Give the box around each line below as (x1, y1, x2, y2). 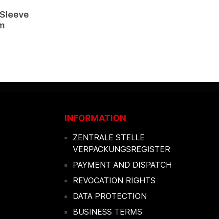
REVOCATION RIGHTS (73, 175, 155, 185)
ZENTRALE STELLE (73, 132, 145, 142)
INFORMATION (65, 113, 126, 123)
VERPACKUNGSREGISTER (73, 144, 170, 154)
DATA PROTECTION (73, 191, 147, 201)
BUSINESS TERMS (73, 207, 142, 217)
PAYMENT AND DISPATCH (73, 160, 172, 170)
